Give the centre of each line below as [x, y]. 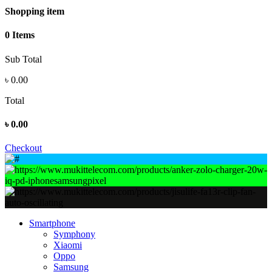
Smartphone [52, 223]
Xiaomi [68, 245]
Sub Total [23, 59]
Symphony [74, 234]
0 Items [20, 35]
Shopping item [35, 12]
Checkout [23, 148]
